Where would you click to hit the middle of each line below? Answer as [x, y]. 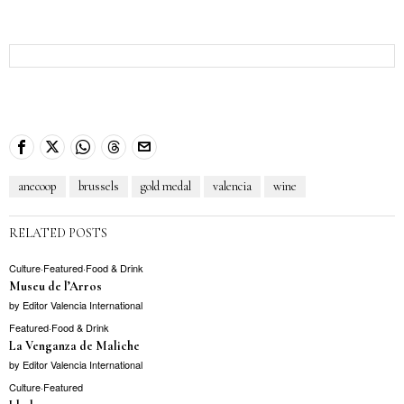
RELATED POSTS [58, 234]
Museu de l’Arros [55, 287]
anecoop [37, 187]
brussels [99, 187]
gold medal [166, 187]
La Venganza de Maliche [74, 346]
